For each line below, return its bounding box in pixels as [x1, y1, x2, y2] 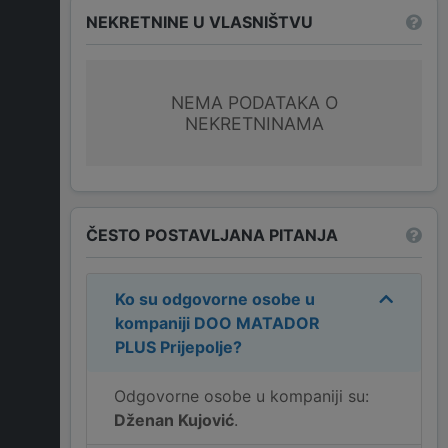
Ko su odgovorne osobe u [115, 289, 315, 310]
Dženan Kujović [114, 410, 234, 431]
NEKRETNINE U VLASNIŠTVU [86, 11, 313, 32]
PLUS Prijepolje [115, 337, 233, 358]
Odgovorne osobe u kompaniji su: [114, 386, 369, 407]
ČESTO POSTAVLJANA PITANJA [86, 224, 338, 245]
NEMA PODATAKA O [170, 92, 338, 114]
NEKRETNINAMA [184, 113, 324, 135]
